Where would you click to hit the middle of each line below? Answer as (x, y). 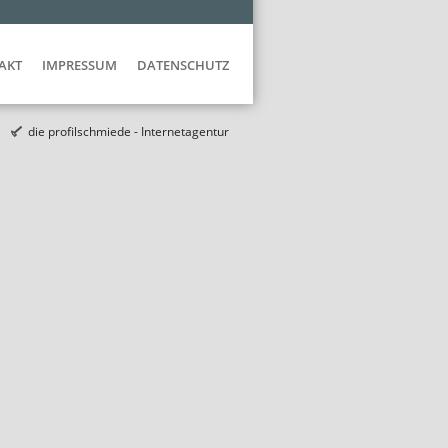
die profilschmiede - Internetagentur (128, 131)
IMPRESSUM (79, 65)
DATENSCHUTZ (183, 65)
